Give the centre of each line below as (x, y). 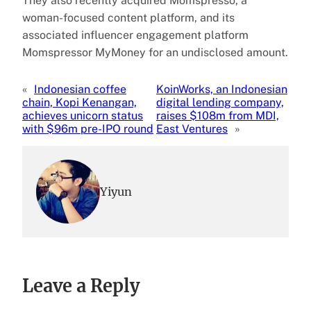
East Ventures (192, 128)
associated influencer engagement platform (135, 35)
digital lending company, (220, 102)
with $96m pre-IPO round (88, 128)
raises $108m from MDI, (217, 115)
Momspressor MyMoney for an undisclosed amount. (155, 52)
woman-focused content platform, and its (128, 17)
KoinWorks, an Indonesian (221, 89)
